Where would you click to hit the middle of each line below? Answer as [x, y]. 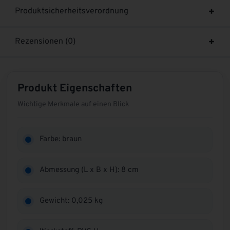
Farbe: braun [61, 139]
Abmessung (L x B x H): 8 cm [89, 170]
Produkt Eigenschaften [75, 88]
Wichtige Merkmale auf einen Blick [73, 104]
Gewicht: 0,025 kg [71, 201]
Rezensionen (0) [45, 41]
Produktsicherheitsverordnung [72, 11]
